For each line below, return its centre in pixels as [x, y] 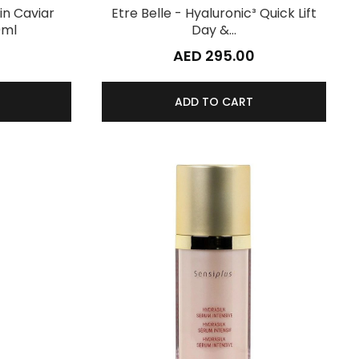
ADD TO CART [214, 102]
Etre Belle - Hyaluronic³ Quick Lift [214, 14]
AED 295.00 [214, 56]
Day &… [214, 30]
